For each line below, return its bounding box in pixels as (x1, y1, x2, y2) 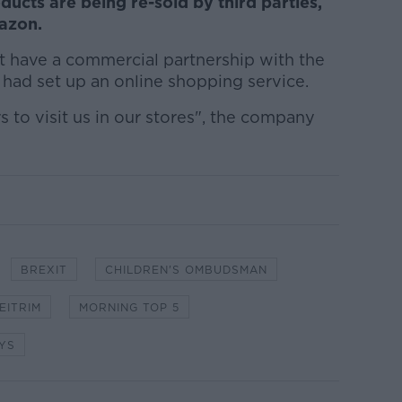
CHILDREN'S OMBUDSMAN (104, 263, 267, 276)
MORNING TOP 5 (78, 301, 179, 314)
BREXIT (20, 263, 67, 276)
